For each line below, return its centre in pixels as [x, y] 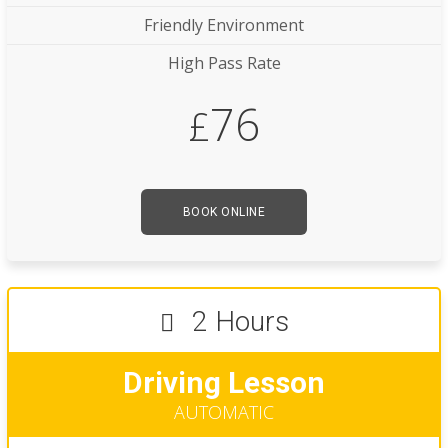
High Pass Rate [224, 63]
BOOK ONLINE [224, 212]
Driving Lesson [224, 383]
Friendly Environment [224, 25]
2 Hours [236, 322]
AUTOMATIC [224, 412]
